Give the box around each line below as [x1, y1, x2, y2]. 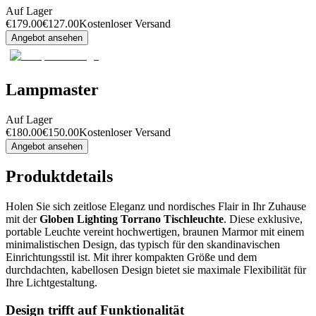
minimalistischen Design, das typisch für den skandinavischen [6, 238, 280, 251]
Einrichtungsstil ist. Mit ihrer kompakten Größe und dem [6, 251, 257, 264]
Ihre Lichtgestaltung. [6, 276, 97, 289]
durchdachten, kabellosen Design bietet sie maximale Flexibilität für [6, 264, 306, 276]
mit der [6, 213, 39, 226]
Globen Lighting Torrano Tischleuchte [39, 213, 224, 226]
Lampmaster [6, 80, 99, 99]
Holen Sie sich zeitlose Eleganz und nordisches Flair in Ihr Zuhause [6, 200, 306, 213]
